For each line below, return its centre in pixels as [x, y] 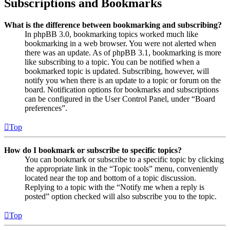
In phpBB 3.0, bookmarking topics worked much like [111, 34]
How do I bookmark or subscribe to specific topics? [93, 150]
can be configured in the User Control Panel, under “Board [120, 99]
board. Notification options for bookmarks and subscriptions [122, 90]
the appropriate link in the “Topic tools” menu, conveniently [121, 169]
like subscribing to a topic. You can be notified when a [112, 62]
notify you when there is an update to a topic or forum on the [123, 80]
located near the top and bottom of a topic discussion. [110, 178]
